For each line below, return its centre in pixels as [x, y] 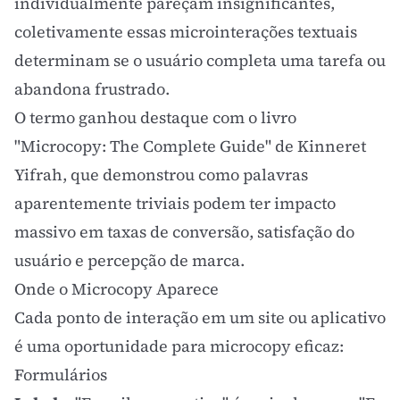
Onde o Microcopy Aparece [117, 289]
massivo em [61, 232]
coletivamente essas [92, 32]
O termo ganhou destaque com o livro [155, 117]
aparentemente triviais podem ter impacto [175, 203]
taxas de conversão [178, 232]
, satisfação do [302, 232]
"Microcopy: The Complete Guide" [143, 146]
